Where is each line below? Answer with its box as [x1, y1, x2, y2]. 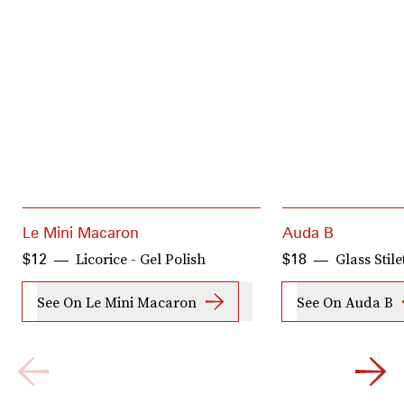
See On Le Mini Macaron [37, 291, 197, 312]
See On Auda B [297, 291, 393, 312]
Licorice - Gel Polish [76, 249, 206, 270]
